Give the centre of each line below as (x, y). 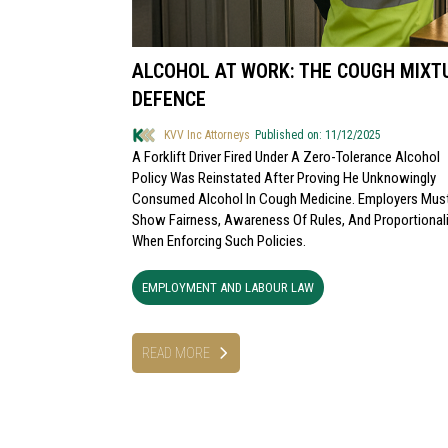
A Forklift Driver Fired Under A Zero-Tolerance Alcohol (286, 157)
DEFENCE (169, 99)
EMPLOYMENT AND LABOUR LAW (228, 287)
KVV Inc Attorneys (207, 135)
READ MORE (176, 353)
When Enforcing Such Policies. (219, 241)
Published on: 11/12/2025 (318, 135)
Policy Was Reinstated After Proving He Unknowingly (284, 178)
